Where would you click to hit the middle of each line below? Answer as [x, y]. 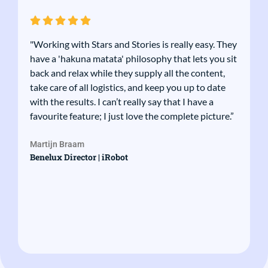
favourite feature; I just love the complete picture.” [132, 115]
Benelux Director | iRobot [79, 157]
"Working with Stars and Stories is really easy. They [133, 44]
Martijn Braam [57, 144]
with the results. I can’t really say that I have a [122, 101]
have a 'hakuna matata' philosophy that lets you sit [133, 58]
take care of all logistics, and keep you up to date [128, 87]
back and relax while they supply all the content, [127, 72]
